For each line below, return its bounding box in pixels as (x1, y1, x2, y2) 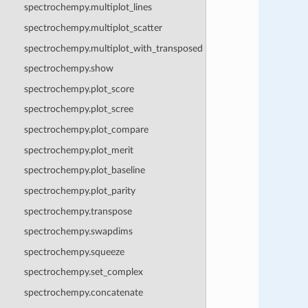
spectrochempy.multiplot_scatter (23, 22, 162, 33)
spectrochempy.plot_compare (23, 124, 148, 135)
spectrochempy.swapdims (23, 226, 133, 237)
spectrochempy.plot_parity (23, 185, 135, 196)
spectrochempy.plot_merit (23, 144, 133, 155)
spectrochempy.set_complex (23, 267, 143, 278)
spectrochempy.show (23, 63, 113, 74)
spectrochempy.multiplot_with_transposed (23, 43, 203, 54)
